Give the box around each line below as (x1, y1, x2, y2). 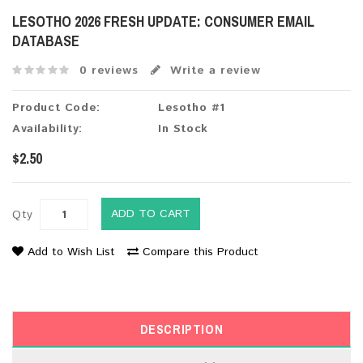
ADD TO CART (111, 206, 191, 223)
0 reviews (79, 62, 139, 79)
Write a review (165, 62, 261, 79)
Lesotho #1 (158, 100, 225, 116)
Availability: (12, 121, 83, 137)
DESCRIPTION (139, 320, 224, 339)
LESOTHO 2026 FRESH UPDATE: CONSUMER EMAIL (12, 11, 314, 32)
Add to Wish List (28, 244, 115, 261)
